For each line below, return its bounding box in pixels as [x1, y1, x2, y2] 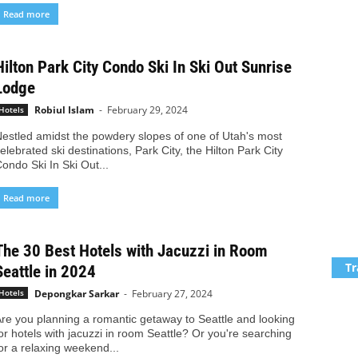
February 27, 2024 [131, 286, 213, 300]
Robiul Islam [34, 103, 94, 117]
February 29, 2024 [106, 103, 188, 117]
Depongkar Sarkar [34, 286, 119, 300]
